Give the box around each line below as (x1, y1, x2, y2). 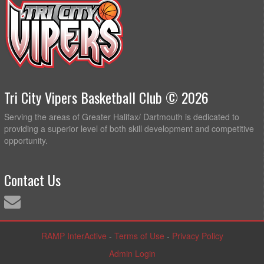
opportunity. (4, 134, 48, 146)
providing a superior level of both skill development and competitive (4, 122, 254, 134)
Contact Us (4, 169, 61, 190)
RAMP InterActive (41, 229, 107, 242)
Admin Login (108, 247, 156, 259)
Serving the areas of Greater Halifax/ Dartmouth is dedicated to (4, 110, 239, 123)
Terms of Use (114, 229, 164, 242)
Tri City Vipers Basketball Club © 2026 (4, 86, 209, 108)
